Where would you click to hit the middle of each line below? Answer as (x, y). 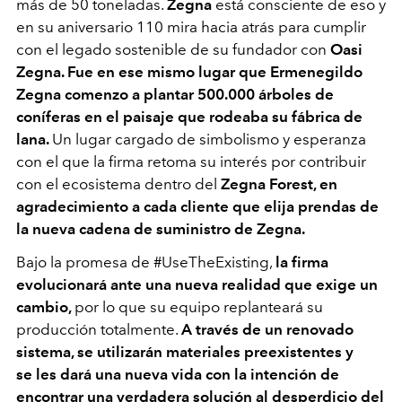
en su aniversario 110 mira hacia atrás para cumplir (191, 26)
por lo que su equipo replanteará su (199, 306)
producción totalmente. (99, 329)
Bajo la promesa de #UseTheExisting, (146, 262)
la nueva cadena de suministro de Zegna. (162, 228)
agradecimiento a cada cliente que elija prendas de (197, 206)
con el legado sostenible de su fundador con (173, 49)
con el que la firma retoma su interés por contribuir (191, 161)
